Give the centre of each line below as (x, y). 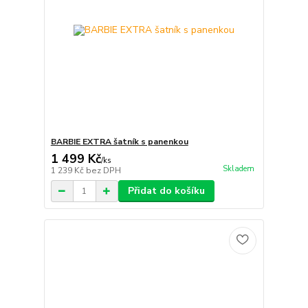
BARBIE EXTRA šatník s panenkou (119, 142)
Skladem (238, 169)
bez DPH (103, 170)
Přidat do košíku (166, 191)
